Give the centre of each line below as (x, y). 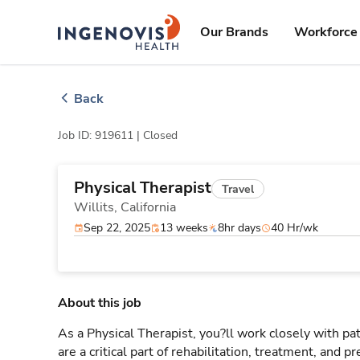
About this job (100, 303)
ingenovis (143, 23)
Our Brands (234, 32)
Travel (238, 189)
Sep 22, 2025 (117, 228)
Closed (160, 135)
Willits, (97, 207)
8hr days (239, 228)
